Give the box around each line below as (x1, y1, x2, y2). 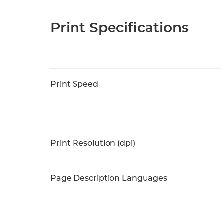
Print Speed (50, 79, 98, 89)
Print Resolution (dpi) (50, 138, 135, 147)
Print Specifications (50, 19, 188, 36)
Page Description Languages (50, 173, 167, 183)
